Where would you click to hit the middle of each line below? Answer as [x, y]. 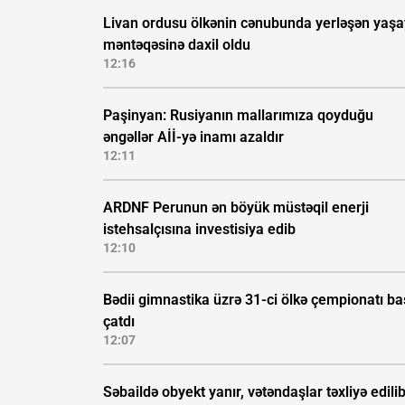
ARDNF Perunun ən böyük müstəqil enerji [236, 208]
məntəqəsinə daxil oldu [177, 45]
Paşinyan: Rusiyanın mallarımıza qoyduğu [238, 116]
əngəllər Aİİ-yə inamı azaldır [193, 137]
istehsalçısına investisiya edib [199, 230]
